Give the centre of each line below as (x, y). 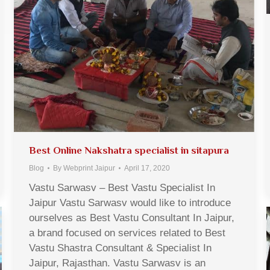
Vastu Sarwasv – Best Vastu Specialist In (122, 187)
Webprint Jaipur (89, 168)
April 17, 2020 (147, 168)
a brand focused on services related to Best (127, 233)
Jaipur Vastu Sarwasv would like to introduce (130, 202)
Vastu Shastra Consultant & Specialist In (120, 248)
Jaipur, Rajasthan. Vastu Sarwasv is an (117, 263)
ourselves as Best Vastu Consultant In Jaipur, (132, 218)
